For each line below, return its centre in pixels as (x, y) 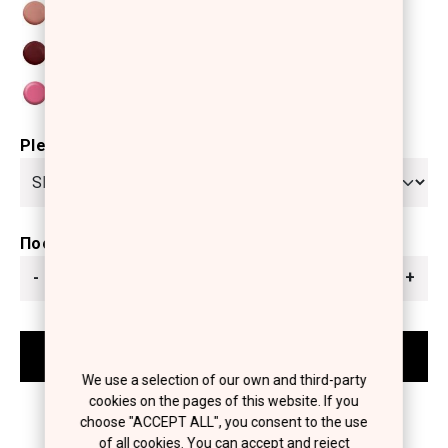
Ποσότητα (60, 243)
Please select (75, 145)
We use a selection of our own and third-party (224, 380)
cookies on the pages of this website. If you (223, 401)
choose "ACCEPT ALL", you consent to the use (223, 422)
